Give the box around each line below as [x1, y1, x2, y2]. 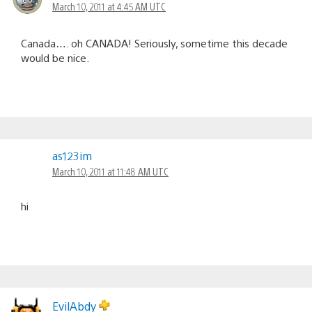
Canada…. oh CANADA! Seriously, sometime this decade [21, 36, 288, 49]
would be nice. [21, 50, 89, 64]
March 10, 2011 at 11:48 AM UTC [52, 164, 169, 178]
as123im [52, 148, 92, 163]
